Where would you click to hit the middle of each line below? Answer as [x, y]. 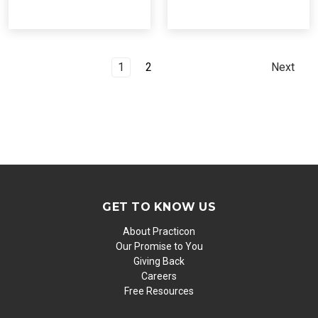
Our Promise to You [159, 246]
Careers [159, 276]
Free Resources [159, 291]
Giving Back [159, 261]
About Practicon [159, 231]
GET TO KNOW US [159, 207]
